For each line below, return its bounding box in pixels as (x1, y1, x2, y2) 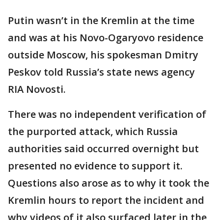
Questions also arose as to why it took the (8, 176, 209, 190)
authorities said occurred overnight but (8, 142, 199, 155)
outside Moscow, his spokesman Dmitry (8, 48, 198, 61)
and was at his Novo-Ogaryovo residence (8, 31, 203, 44)
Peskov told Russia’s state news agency (8, 65, 195, 79)
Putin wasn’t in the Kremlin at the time (8, 14, 194, 27)
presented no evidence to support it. (8, 159, 183, 172)
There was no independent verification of (8, 108, 206, 121)
